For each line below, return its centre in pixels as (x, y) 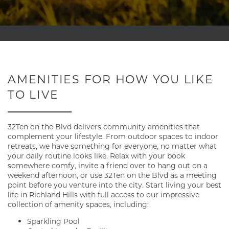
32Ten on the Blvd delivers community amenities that (104, 127)
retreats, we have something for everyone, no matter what (112, 146)
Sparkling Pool (53, 221)
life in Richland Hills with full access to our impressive (104, 195)
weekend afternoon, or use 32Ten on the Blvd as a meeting (112, 175)
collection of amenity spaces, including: (80, 204)
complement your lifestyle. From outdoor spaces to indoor (113, 136)
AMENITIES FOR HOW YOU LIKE (111, 79)
